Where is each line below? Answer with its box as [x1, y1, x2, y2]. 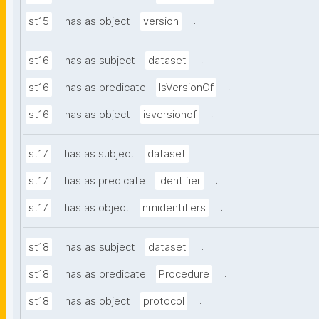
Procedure [159, 268, 209, 281]
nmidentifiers [142, 202, 206, 215]
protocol [143, 295, 184, 308]
